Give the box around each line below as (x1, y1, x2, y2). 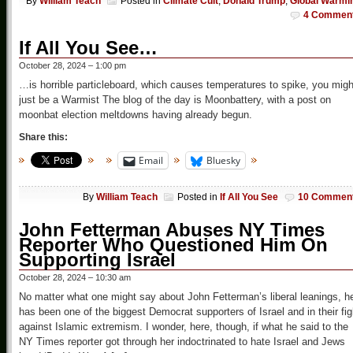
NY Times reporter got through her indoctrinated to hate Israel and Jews (19, 335, 345, 347)
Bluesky (206, 154, 240, 168)
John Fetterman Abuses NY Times (19, 218, 325, 240)
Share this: (19, 132, 68, 143)
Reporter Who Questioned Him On (19, 233, 328, 255)
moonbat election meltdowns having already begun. (19, 109, 252, 121)
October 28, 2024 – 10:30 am (19, 272, 131, 282)
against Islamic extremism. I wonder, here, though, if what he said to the (19, 320, 348, 333)
